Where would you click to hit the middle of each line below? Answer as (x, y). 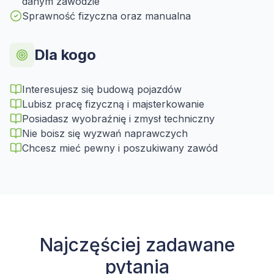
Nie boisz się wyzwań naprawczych (105, 133)
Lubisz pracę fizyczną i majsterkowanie (113, 104)
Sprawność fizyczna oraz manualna (106, 16)
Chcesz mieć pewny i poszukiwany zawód (120, 148)
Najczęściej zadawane (137, 245)
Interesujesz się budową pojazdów (102, 89)
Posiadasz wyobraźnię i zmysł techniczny (118, 119)
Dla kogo (65, 55)
